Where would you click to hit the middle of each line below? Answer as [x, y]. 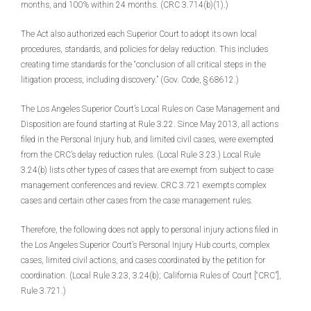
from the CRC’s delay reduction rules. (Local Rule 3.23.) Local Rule [141, 155]
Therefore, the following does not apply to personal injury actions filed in [150, 230]
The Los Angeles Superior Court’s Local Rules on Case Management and [150, 109]
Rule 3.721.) [43, 291]
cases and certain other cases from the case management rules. [137, 201]
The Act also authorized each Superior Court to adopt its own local [139, 34]
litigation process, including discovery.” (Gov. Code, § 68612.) [130, 80]
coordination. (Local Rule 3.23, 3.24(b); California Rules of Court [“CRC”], [151, 276]
